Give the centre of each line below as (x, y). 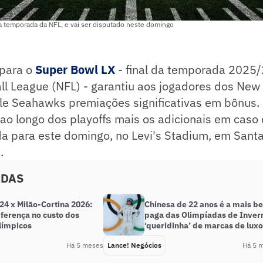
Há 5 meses (85, 245)
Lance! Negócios (134, 245)
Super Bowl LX (75, 70)
